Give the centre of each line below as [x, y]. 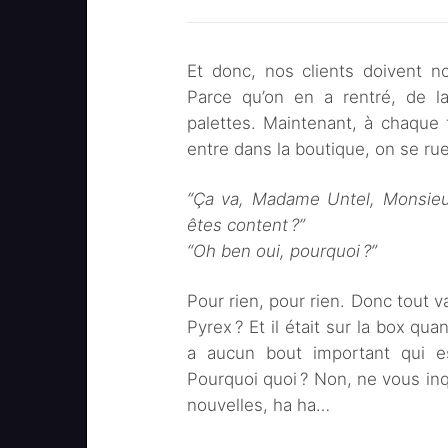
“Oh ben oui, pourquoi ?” [282, 251]
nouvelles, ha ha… [258, 405]
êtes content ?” [246, 225]
